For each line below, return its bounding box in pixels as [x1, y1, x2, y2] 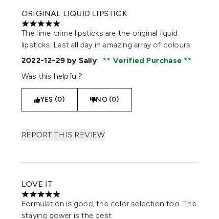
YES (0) [40, 95, 65, 104]
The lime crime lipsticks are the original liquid [22, 28, 178, 38]
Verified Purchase [110, 56, 184, 65]
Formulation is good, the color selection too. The [22, 199, 197, 208]
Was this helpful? [22, 71, 83, 81]
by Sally [65, 56, 99, 65]
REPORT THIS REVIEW [22, 130, 105, 139]
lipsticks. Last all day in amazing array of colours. [22, 40, 192, 49]
